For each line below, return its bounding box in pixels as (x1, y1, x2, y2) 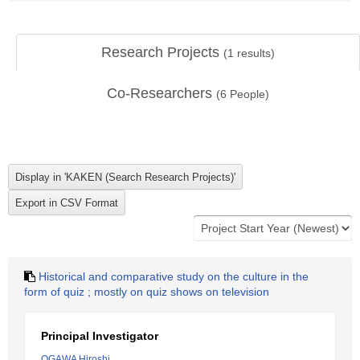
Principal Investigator (41, 329, 158, 342)
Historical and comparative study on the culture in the (39, 270, 309, 283)
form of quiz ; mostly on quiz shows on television (24, 285, 269, 298)
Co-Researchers (107, 85, 216, 101)
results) (234, 47, 275, 59)
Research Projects (101, 44, 223, 60)
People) (227, 88, 269, 100)
